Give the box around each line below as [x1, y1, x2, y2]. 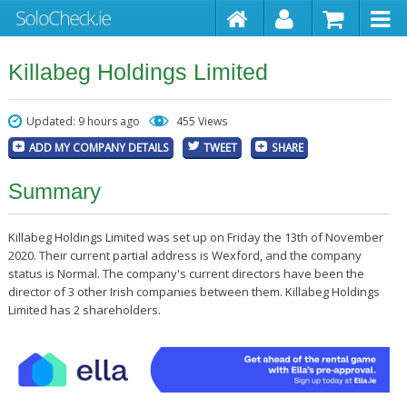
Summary [7, 179, 101, 203]
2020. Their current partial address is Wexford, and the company [7, 247, 362, 263]
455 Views [175, 114, 227, 129]
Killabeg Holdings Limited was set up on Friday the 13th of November [7, 229, 383, 245]
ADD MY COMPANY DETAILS [28, 140, 169, 154]
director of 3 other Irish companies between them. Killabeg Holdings [7, 283, 380, 300]
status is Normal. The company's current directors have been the [7, 265, 364, 282]
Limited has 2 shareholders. [7, 302, 161, 318]
